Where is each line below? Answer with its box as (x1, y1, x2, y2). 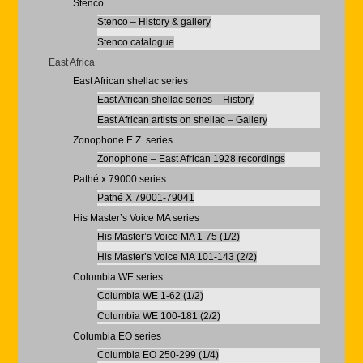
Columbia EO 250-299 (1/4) (96, 349, 219, 361)
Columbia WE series (72, 271, 163, 283)
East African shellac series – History (96, 94, 254, 105)
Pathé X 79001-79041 (96, 192, 194, 203)
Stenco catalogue (96, 36, 174, 48)
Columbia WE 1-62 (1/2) (96, 290, 203, 301)
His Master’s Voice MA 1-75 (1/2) (96, 231, 240, 242)
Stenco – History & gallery (96, 16, 211, 28)
